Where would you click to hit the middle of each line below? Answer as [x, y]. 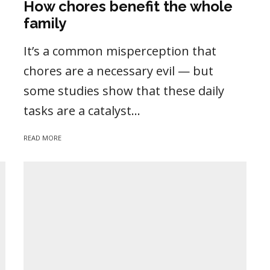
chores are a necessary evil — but [118, 71]
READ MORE [42, 138]
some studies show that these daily [124, 91]
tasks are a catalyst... [82, 111]
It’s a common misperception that [120, 51]
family [45, 24]
